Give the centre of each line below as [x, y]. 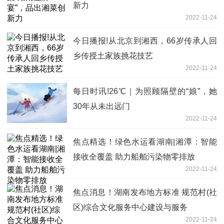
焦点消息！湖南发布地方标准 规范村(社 [145, 192]
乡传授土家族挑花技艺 [113, 55]
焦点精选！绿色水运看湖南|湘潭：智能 [145, 141]
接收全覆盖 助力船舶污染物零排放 [134, 156]
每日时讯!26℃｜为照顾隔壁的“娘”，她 [145, 91]
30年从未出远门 [101, 106]
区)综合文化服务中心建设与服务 [130, 207]
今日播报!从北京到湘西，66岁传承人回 [145, 40]
